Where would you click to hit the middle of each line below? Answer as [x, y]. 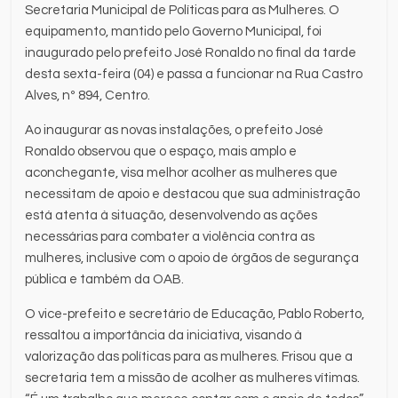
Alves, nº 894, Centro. [88, 95]
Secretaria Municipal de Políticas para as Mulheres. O [183, 10]
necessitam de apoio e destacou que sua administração [193, 194]
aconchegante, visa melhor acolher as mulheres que [182, 172]
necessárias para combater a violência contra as [170, 236]
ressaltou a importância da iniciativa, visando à [164, 335]
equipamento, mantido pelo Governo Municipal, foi [174, 31]
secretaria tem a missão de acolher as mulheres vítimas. [193, 378]
